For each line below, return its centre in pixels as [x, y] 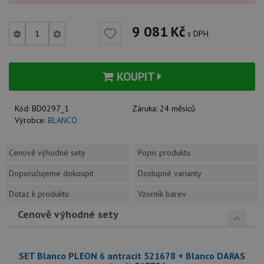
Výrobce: [31, 121]
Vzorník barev [162, 194]
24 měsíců [178, 109]
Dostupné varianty [170, 174]
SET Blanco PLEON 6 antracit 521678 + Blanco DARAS [132, 256]
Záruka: [146, 109]
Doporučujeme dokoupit [51, 174]
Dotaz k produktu [39, 194]
